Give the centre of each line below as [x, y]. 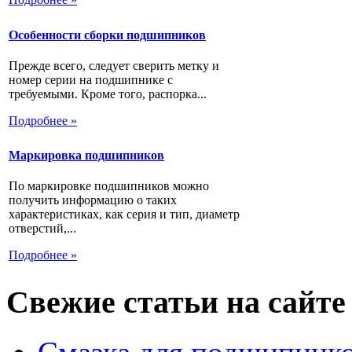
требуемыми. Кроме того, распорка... [108, 93]
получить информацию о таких [93, 200]
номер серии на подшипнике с [91, 79]
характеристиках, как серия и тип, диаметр [124, 214]
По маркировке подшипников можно [109, 186]
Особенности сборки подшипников [107, 35]
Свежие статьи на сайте [176, 302]
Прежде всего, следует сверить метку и [114, 65]
